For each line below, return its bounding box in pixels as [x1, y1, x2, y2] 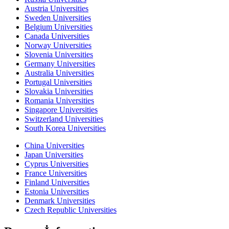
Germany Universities [25, 59, 95, 68]
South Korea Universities [25, 124, 106, 133]
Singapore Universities [25, 105, 98, 114]
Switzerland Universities [25, 114, 103, 124]
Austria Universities [25, 4, 88, 13]
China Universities [25, 141, 84, 150]
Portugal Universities [25, 78, 92, 87]
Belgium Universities [25, 22, 93, 32]
